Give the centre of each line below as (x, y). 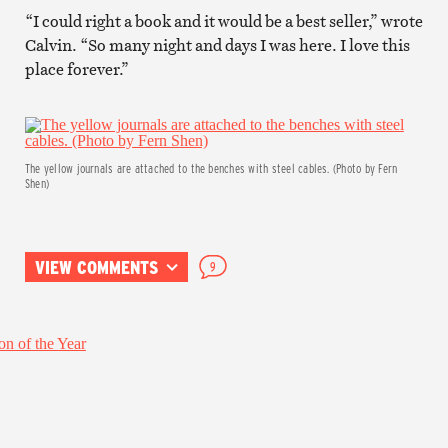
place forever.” (76, 68)
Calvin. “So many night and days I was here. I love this (217, 44)
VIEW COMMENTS (96, 266)
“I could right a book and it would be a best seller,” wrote (223, 20)
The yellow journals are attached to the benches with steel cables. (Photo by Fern (211, 167)
